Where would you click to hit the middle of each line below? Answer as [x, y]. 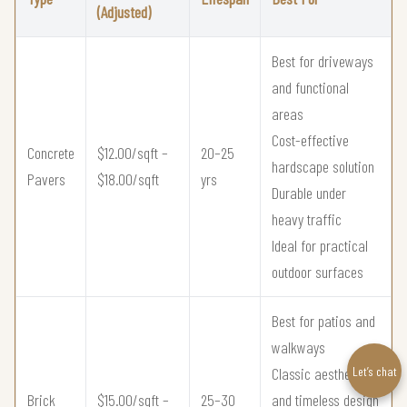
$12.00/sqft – [133, 152]
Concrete [51, 152]
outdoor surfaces [318, 271]
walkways [298, 347]
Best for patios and [323, 320]
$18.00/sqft [128, 179]
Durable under [309, 192]
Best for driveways [323, 60]
